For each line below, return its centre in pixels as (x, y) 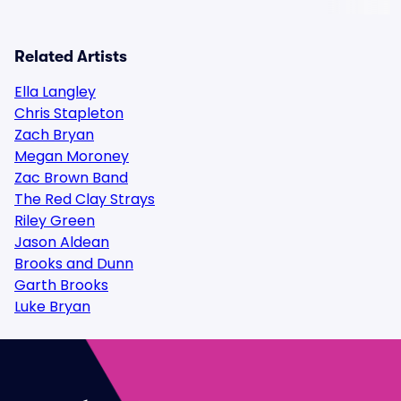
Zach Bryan (54, 135)
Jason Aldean (62, 242)
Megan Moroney (72, 156)
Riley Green (55, 221)
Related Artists (71, 56)
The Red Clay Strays (85, 199)
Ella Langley (55, 92)
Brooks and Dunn (74, 264)
